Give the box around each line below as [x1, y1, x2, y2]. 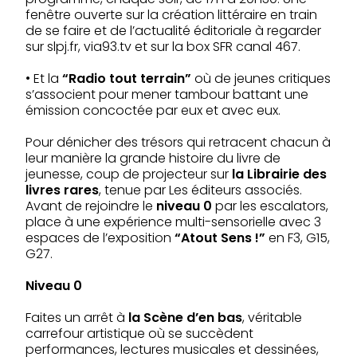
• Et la [25, 69, 62, 88]
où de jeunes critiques [194, 69, 331, 88]
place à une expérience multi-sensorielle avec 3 [25, 212, 321, 231]
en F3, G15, [269, 228, 330, 247]
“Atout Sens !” [175, 228, 269, 247]
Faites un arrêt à [25, 308, 128, 327]
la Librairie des [232, 164, 327, 183]
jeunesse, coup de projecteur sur [25, 164, 232, 183]
